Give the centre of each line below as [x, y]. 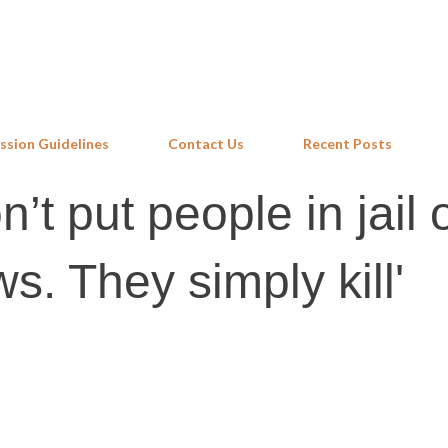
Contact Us [206, 143]
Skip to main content [224, 24]
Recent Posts [347, 143]
